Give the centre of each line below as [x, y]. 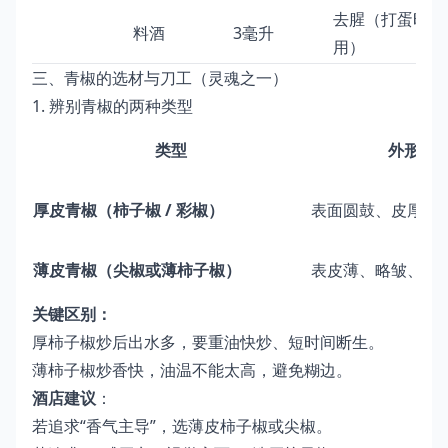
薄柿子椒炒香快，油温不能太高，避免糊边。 [192, 370]
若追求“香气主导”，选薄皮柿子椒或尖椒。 [182, 426]
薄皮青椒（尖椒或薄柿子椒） [137, 270]
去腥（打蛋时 [381, 19]
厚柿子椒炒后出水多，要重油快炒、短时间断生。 [208, 342]
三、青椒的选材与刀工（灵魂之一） [160, 78]
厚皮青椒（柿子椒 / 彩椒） [128, 210]
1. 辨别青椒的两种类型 [112, 106]
